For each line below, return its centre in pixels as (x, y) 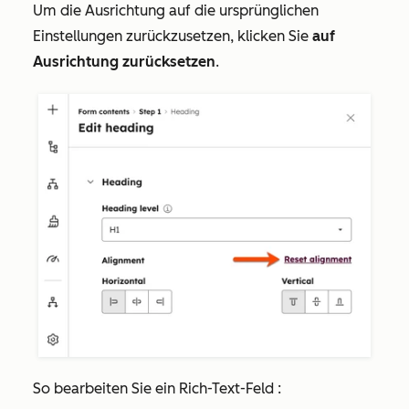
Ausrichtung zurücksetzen (124, 61)
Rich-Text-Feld (225, 389)
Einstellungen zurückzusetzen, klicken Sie (173, 36)
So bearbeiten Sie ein (104, 389)
